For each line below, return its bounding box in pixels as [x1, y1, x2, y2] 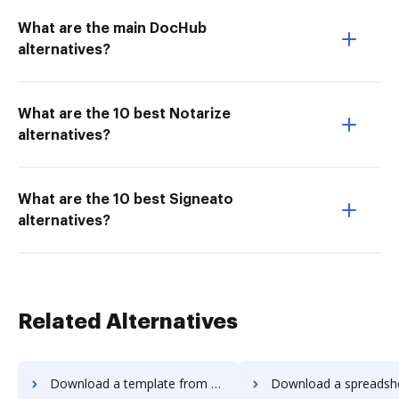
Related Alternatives [18, 311, 238, 332]
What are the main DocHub [18, 21, 207, 36]
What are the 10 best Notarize [18, 107, 231, 121]
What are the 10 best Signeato [18, 192, 233, 207]
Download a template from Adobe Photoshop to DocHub [50, 375, 211, 392]
